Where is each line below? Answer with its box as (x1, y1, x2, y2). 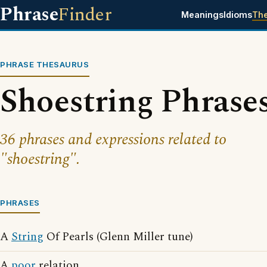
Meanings (181, 10, 223, 20)
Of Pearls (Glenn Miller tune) (44, 228, 193, 246)
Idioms (223, 10, 252, 20)
